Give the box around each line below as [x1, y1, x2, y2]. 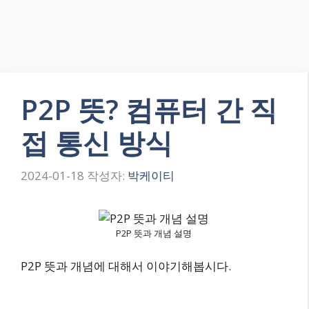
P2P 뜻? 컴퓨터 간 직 [21, 90, 277, 128]
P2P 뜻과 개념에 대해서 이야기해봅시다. [21, 258, 231, 274]
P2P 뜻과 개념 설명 [116, 226, 192, 239]
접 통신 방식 [21, 123, 172, 161]
